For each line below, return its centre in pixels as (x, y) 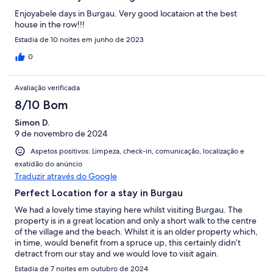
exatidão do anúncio (48, 164)
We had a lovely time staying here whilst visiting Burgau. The (129, 209)
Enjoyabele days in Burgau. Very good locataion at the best (126, 13)
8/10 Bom (41, 105)
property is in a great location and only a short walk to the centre (136, 220)
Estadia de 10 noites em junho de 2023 (79, 39)
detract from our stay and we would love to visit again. (117, 253)
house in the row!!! (50, 24)
